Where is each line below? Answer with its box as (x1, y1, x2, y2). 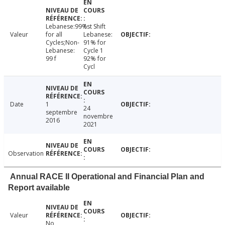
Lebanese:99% (45, 22, 87, 31)
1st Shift (83, 22, 105, 31)
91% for (83, 38, 106, 47)
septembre (45, 107, 77, 117)
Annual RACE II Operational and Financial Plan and (10, 172, 204, 181)
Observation (8, 149, 44, 158)
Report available (8, 183, 70, 192)
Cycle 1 (83, 46, 103, 55)
